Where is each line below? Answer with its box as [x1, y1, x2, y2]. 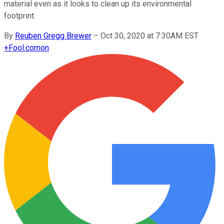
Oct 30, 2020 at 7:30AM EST [100, 30, 198, 40]
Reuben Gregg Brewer [15, 30, 91, 40]
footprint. [4, 10, 35, 20]
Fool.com [8, 42, 40, 52]
